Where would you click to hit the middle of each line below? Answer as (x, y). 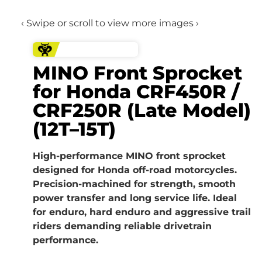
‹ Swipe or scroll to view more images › (110, 23)
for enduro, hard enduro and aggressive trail (142, 212)
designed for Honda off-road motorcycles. (135, 170)
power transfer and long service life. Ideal (135, 198)
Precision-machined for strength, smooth (134, 184)
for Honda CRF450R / (136, 91)
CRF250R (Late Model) (142, 110)
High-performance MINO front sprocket (129, 156)
